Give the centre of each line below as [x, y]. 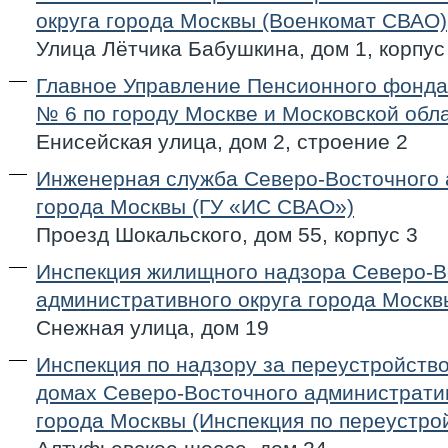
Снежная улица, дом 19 [152, 327]
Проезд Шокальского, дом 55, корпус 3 [227, 234]
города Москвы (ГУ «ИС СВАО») [195, 206]
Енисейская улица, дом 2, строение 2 [222, 141]
